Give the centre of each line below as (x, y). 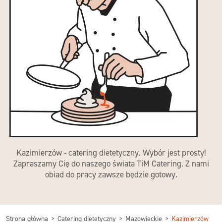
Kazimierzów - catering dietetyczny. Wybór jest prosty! (111, 153)
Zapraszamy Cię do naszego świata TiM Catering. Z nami (111, 164)
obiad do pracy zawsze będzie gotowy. (111, 174)
